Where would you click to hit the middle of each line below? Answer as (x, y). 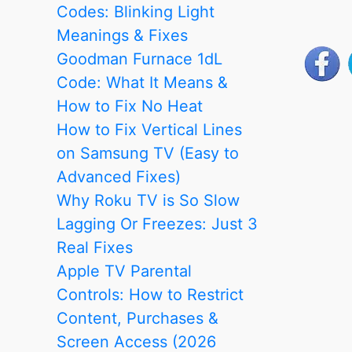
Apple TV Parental (124, 271)
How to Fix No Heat (130, 106)
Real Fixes (95, 247)
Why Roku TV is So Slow (148, 200)
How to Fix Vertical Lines (149, 129)
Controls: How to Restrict (150, 294)
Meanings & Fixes (122, 35)
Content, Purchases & (137, 318)
